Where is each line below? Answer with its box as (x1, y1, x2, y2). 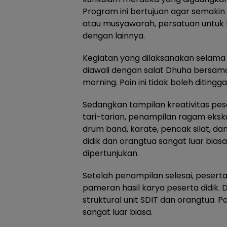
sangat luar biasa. (83, 206, 153, 218)
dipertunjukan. (83, 147, 139, 159)
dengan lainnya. (83, 30, 145, 42)
